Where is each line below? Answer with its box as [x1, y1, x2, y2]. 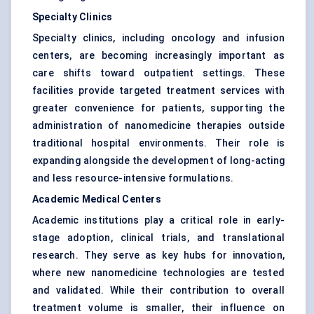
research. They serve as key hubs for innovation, [32, 250, 285, 261]
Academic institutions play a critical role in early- [32, 214, 285, 226]
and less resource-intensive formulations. [32, 172, 234, 184]
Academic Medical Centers [32, 193, 161, 205]
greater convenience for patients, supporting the [32, 102, 285, 114]
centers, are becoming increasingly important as [32, 50, 285, 62]
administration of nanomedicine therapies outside [32, 120, 285, 132]
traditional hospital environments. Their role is [32, 137, 285, 149]
